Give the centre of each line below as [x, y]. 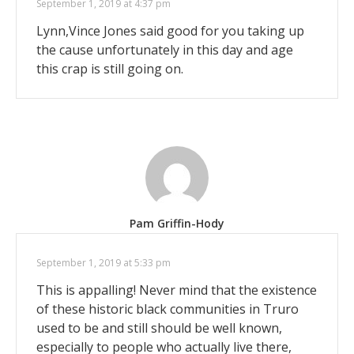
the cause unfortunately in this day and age [165, 49]
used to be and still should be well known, [159, 328]
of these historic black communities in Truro [168, 309]
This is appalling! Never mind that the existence [177, 290]
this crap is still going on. [110, 68]
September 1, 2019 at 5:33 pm [104, 262]
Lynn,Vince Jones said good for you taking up [170, 30]
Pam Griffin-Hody [177, 223]
